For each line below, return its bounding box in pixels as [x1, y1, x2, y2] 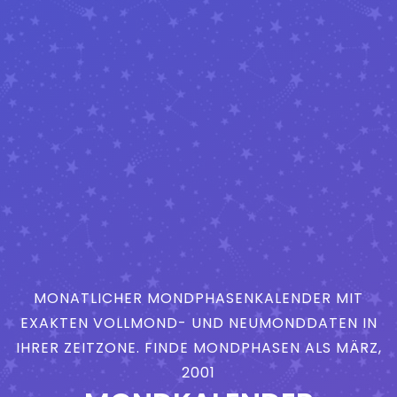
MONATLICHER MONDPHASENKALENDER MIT [34, 287, 363, 308]
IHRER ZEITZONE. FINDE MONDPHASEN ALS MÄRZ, [15, 337, 382, 358]
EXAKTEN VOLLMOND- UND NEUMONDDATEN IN [19, 312, 378, 333]
